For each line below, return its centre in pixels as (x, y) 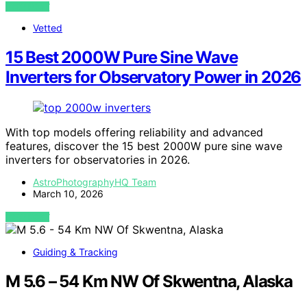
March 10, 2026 (68, 193)
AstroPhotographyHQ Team (95, 182)
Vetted (48, 27)
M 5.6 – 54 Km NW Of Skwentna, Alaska (149, 281)
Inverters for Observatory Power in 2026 (153, 77)
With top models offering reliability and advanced (134, 132)
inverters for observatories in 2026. (98, 159)
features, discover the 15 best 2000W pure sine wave (144, 146)
